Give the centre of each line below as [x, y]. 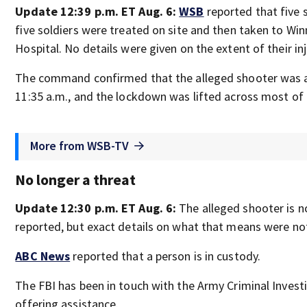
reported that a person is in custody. [165, 256]
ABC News [43, 256]
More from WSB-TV [80, 145]
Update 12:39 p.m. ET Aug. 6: [97, 11]
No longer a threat [76, 180]
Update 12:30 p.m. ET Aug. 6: [97, 208]
